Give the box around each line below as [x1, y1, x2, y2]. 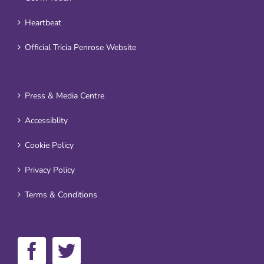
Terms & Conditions [25, 189, 97, 201]
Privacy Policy [25, 164, 75, 176]
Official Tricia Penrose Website [25, 42, 136, 54]
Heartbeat [25, 17, 61, 29]
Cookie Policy [25, 140, 74, 151]
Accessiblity [25, 115, 68, 127]
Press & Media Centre [25, 90, 104, 102]
